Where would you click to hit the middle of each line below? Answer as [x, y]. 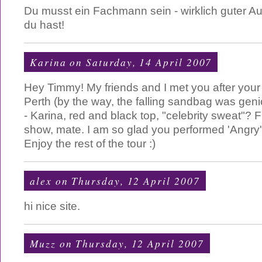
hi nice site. [52, 206]
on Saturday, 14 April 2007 [139, 62]
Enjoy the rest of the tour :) [90, 144]
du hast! [44, 25]
